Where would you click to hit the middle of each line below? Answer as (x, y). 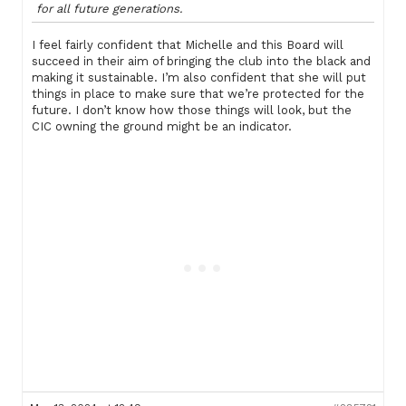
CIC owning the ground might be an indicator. (162, 126)
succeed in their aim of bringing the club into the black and (201, 61)
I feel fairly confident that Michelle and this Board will (188, 44)
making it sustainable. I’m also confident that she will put (199, 77)
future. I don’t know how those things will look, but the (192, 110)
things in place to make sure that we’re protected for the (198, 93)
